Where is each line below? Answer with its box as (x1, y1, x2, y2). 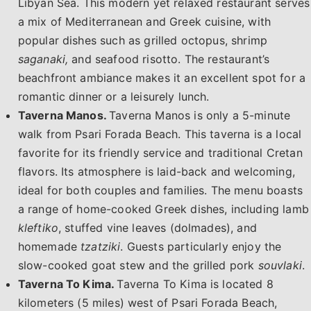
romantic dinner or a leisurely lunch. (17, 89, 210, 103)
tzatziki (81, 239, 121, 253)
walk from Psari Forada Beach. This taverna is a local (17, 126, 302, 141)
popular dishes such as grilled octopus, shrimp (17, 33, 268, 47)
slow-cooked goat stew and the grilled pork (17, 258, 258, 272)
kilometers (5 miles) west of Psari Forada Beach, (17, 295, 278, 310)
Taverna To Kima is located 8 (117, 276, 274, 291)
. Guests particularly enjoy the (120, 239, 282, 253)
